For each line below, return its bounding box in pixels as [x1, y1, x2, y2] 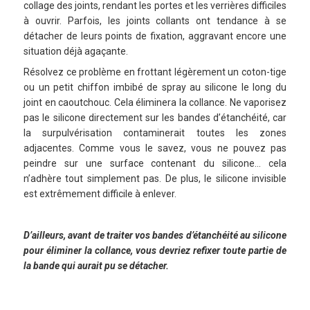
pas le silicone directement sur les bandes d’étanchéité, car [24, 112, 286, 124]
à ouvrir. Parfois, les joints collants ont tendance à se [24, 15, 286, 27]
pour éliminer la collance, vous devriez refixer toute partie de [24, 245, 286, 257]
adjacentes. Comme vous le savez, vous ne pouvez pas [24, 143, 286, 154]
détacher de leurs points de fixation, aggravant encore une [24, 30, 286, 42]
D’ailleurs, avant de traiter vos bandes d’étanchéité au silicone [24, 230, 286, 241]
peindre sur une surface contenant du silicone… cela [24, 158, 286, 170]
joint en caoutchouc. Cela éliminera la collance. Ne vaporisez [24, 97, 286, 109]
